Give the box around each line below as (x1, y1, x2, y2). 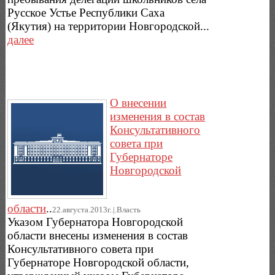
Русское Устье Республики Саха (7, 6, 165, 20)
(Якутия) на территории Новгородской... (7, 20, 210, 33)
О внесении (110, 96, 167, 110)
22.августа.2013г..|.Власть (52, 205, 141, 215)
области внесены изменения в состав (7, 229, 188, 242)
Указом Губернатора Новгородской (7, 215, 184, 229)
